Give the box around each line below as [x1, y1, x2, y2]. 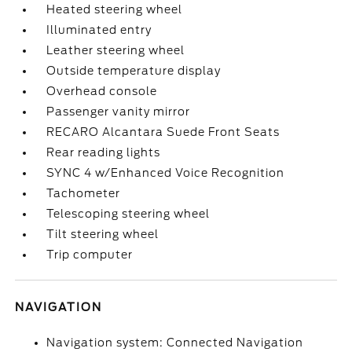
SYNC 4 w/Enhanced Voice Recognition [46, 167, 285, 179]
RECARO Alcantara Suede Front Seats [46, 126, 280, 138]
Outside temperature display [46, 64, 222, 77]
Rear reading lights [46, 146, 161, 159]
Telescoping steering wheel [46, 207, 211, 220]
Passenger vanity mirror [46, 105, 191, 118]
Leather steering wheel [46, 44, 185, 57]
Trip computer [46, 248, 134, 261]
